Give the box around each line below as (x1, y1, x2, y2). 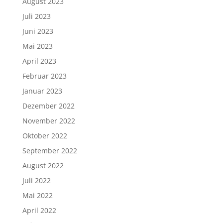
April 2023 (22, 56, 56, 66)
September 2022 (22, 146, 77, 155)
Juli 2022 (22, 176, 51, 185)
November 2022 (22, 116, 75, 125)
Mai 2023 (22, 41, 53, 51)
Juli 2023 (22, 11, 51, 21)
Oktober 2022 (22, 131, 67, 140)
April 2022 (22, 206, 56, 215)
